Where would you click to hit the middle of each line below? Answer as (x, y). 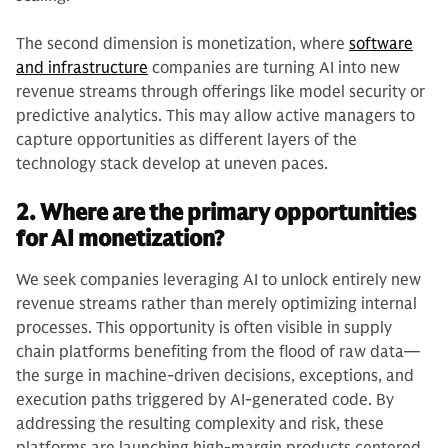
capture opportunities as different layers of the (186, 140)
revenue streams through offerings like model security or (220, 92)
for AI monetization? (120, 238)
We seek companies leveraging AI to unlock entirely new (218, 280)
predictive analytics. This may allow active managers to (215, 116)
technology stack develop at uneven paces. (172, 164)
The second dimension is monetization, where (182, 44)
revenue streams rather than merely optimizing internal (216, 304)
